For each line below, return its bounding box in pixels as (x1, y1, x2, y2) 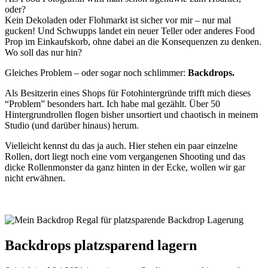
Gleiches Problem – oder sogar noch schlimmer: (5, 67, 188, 78)
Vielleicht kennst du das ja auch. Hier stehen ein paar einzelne (5, 140, 237, 151)
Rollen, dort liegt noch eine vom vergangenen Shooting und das (5, 151, 245, 162)
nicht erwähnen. (5, 172, 65, 183)
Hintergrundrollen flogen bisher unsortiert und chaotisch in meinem (5, 109, 258, 120)
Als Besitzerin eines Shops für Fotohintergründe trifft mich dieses (5, 87, 251, 98)
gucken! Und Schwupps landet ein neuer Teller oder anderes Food (5, 25, 255, 36)
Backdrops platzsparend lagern (5, 237, 197, 253)
